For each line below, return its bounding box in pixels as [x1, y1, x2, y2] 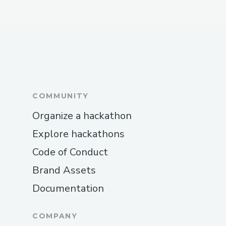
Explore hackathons [32, 127, 125, 141]
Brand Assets [32, 163, 96, 177]
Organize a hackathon [32, 108, 132, 123]
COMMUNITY [32, 91, 89, 100]
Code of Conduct [32, 145, 108, 159]
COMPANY [32, 211, 78, 220]
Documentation [32, 181, 104, 195]
